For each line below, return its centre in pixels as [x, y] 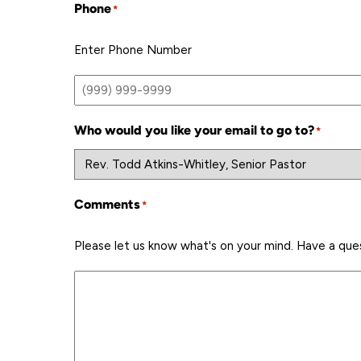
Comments [107, 205]
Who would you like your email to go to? [194, 131]
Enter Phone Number [133, 50]
